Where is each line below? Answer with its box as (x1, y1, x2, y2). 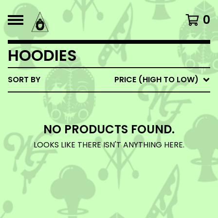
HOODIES (8, 44, 77, 66)
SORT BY (8, 74, 40, 85)
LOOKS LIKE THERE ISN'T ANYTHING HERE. (34, 139, 184, 150)
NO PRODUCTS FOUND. (43, 121, 175, 137)
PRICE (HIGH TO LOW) (114, 74, 199, 85)
